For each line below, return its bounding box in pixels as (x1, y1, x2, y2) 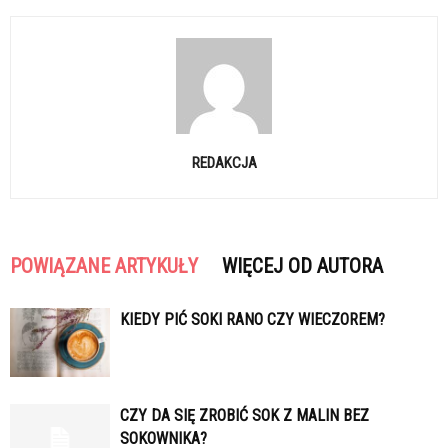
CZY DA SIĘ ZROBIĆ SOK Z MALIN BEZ (120, 406, 369, 425)
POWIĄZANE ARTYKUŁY (10, 254, 198, 278)
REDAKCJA (191, 154, 257, 172)
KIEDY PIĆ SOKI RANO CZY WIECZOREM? (120, 310, 385, 329)
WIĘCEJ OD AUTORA (222, 254, 383, 278)
